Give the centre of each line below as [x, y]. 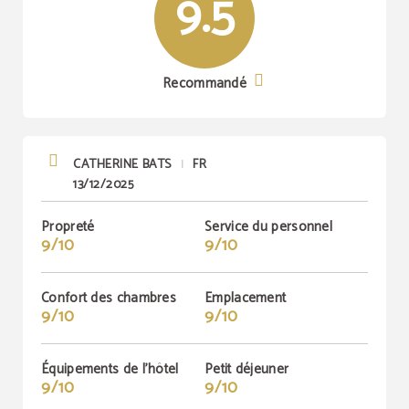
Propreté [68, 227]
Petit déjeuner [247, 369]
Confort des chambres [109, 298]
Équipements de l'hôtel [110, 369]
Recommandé [204, 84]
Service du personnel [268, 227]
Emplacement [246, 298]
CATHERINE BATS [122, 165]
